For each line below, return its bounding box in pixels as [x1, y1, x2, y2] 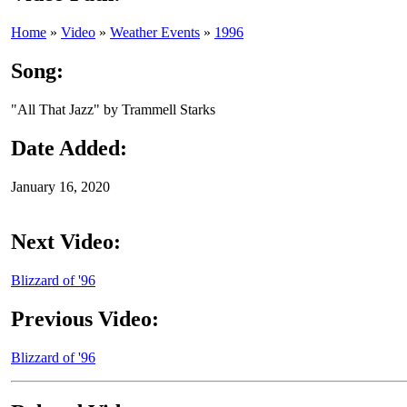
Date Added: [11, 136, 127, 161]
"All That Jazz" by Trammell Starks [11, 102, 215, 118]
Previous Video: [11, 306, 159, 331]
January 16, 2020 [11, 179, 110, 194]
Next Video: [11, 229, 121, 253]
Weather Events [110, 25, 200, 41]
